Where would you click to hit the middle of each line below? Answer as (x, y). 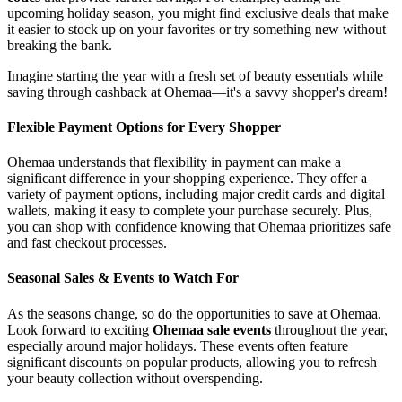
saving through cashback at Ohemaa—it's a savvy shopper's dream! (197, 92)
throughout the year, (329, 329)
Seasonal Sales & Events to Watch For (123, 278)
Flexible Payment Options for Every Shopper (144, 127)
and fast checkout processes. (87, 243)
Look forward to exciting (80, 329)
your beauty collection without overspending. (135, 378)
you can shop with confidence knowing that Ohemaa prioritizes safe (199, 227)
